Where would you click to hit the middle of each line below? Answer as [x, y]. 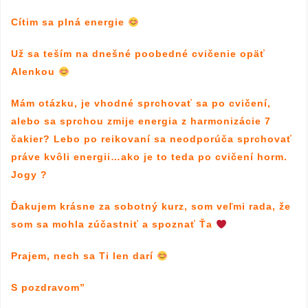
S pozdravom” [48, 288]
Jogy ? [29, 175]
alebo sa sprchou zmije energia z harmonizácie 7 [141, 121]
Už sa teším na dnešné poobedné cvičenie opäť [140, 54]
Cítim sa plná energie [69, 22]
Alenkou [35, 72]
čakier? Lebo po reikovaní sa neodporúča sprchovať [152, 139]
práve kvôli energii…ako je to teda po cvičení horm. [149, 157]
